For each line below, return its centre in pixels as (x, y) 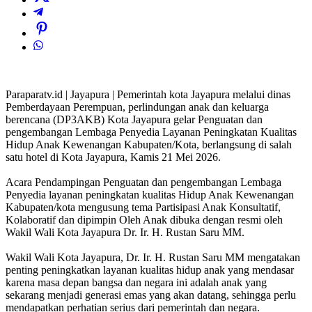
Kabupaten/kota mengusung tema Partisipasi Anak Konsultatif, (143, 208)
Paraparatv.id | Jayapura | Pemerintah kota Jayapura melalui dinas (148, 95)
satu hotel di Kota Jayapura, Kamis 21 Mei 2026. (113, 157)
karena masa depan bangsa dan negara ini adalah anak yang (136, 283)
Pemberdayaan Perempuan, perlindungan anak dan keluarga (137, 107)
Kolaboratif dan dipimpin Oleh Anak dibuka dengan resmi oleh (144, 220)
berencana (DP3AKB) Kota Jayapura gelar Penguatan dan (134, 120)
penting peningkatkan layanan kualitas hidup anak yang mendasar (150, 270)
